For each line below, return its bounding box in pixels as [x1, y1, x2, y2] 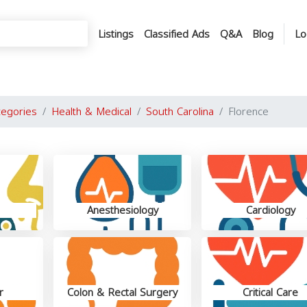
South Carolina [146, 102, 214, 121]
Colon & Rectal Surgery [67, 283, 178, 302]
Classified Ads [144, 24, 210, 44]
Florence [228, 102, 269, 121]
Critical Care [243, 283, 299, 302]
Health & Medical [51, 102, 132, 121]
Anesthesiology [86, 201, 158, 220]
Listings [98, 24, 134, 44]
